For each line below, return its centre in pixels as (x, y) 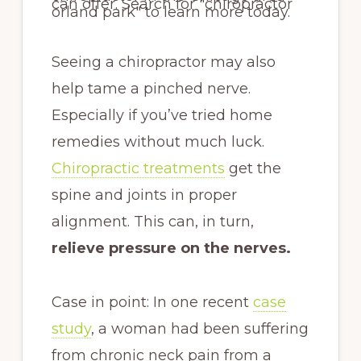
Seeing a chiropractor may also (163, 62)
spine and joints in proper (144, 195)
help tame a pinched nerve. (151, 89)
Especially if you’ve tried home (162, 116)
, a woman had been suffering (199, 329)
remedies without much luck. (158, 142)
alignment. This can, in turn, (152, 222)
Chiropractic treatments (138, 169)
